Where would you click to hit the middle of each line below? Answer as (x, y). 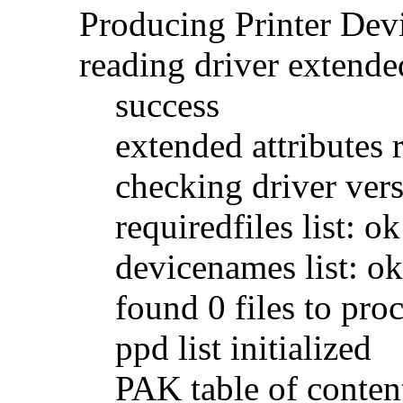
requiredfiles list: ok (240, 226)
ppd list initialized (225, 347)
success (149, 104)
